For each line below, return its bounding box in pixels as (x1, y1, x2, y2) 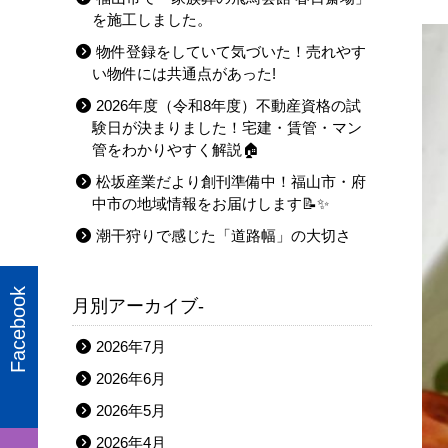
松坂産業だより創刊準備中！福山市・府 (96, 173, 366, 190)
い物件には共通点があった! (92, 65, 276, 82)
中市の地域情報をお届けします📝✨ (92, 195, 329, 212)
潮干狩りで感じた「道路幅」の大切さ (96, 227, 351, 244)
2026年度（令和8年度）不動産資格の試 (96, 97, 361, 114)
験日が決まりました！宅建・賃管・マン (92, 119, 362, 136)
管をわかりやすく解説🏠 (92, 141, 259, 158)
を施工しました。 (92, 11, 212, 28)
